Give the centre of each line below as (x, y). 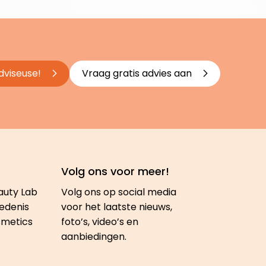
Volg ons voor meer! (115, 172)
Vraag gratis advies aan (138, 74)
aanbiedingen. (94, 237)
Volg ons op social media (118, 192)
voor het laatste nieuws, (116, 207)
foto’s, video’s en (99, 222)
